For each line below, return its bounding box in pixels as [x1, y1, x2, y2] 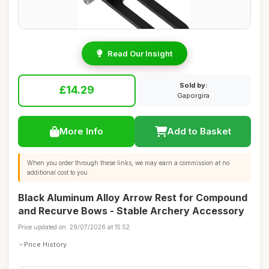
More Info [59, 125, 103, 137]
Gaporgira [177, 91, 210, 100]
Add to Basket [166, 125, 231, 137]
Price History [24, 240, 67, 249]
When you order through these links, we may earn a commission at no [27, 159, 229, 166]
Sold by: [179, 81, 208, 89]
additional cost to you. [27, 169, 89, 176]
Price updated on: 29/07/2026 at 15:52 [18, 223, 130, 231]
